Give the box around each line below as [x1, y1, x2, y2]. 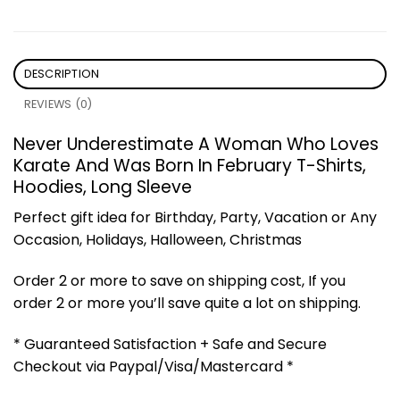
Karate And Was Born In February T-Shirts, [13, 153, 366, 178]
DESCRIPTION [23, 65, 100, 81]
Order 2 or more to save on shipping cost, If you [13, 271, 346, 292]
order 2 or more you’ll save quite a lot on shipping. [13, 293, 361, 314]
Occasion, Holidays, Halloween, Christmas [13, 229, 302, 251]
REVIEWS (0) [23, 96, 93, 112]
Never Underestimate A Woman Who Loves [13, 131, 379, 156]
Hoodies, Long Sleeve [13, 174, 192, 199]
